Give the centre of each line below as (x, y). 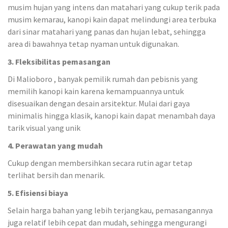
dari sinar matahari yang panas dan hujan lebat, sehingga (107, 32)
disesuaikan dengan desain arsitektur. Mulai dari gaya (99, 103)
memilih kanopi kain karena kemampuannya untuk (96, 91)
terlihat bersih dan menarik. (56, 175)
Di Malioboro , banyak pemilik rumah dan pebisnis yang (103, 79)
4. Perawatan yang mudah (55, 145)
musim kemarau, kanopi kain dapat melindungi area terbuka (112, 19)
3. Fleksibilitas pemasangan (59, 61)
